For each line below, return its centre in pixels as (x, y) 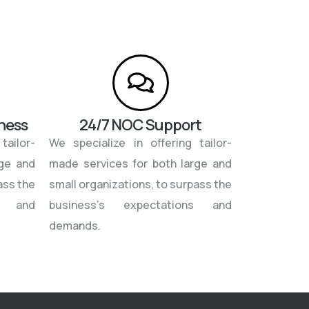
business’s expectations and (140, 205)
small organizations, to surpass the (140, 184)
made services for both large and (140, 163)
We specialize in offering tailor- (140, 142)
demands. (75, 225)
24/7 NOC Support (140, 124)
